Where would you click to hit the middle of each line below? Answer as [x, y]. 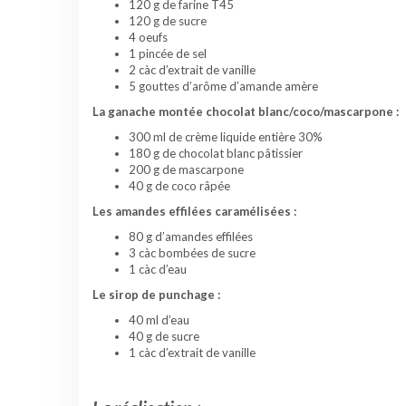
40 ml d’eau [159, 320]
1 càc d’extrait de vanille [192, 353]
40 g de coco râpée [179, 186]
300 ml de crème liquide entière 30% [226, 137]
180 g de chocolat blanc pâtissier [216, 154]
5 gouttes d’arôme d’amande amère [223, 87]
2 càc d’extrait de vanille [192, 70]
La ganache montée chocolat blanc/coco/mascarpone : [246, 112]
